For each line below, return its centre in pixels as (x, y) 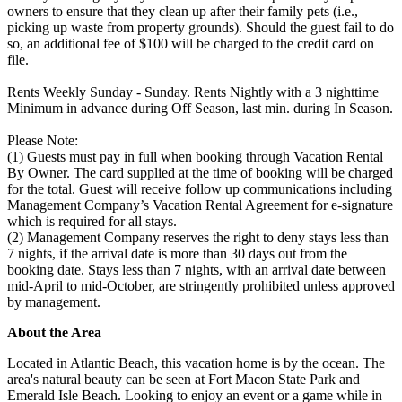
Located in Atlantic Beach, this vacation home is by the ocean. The (196, 363)
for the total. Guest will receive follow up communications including (200, 188)
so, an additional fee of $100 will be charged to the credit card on (191, 43)
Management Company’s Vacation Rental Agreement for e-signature (200, 205)
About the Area (54, 332)
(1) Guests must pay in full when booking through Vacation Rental (195, 156)
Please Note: (43, 140)
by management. (54, 301)
